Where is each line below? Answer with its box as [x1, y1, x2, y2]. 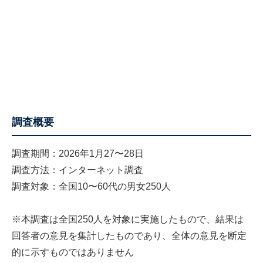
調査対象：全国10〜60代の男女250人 [12, 181, 171, 191]
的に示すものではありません [12, 247, 134, 257]
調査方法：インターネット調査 [12, 164, 143, 175]
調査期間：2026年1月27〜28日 [12, 148, 144, 159]
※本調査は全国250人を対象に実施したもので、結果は [12, 214, 244, 224]
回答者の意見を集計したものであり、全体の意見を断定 [12, 230, 247, 241]
